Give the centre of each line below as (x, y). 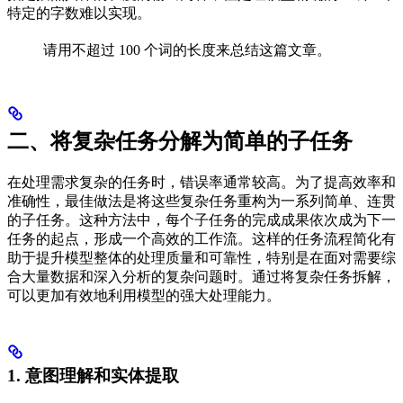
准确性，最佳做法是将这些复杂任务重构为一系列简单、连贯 (201, 201)
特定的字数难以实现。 (79, 13)
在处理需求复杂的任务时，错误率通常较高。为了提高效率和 (201, 183)
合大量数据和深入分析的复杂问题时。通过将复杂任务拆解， (201, 277)
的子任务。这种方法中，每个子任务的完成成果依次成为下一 (201, 220)
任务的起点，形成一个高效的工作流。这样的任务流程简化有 (201, 239)
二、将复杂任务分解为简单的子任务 (180, 142)
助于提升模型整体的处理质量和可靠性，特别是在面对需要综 (201, 258)
